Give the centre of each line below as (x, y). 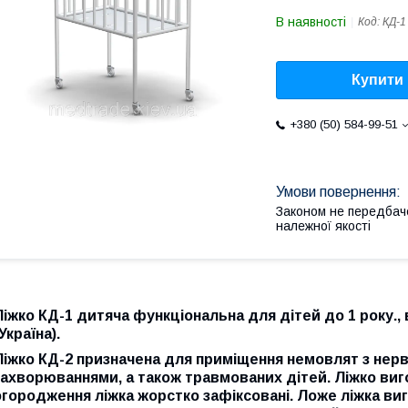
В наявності (311, 22)
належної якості (323, 226)
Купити (377, 80)
